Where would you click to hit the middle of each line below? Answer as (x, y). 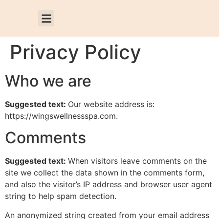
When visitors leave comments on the (137, 161)
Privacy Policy (76, 52)
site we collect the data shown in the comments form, (105, 173)
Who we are (48, 81)
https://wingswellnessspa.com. (61, 116)
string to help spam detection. (61, 196)
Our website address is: (111, 104)
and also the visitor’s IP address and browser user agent (109, 185)
